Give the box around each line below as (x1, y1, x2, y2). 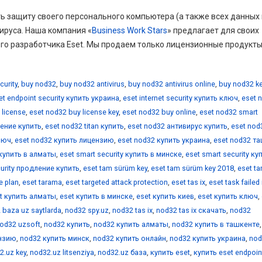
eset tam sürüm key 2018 (151, 163, 234, 173)
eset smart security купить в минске (60, 149, 182, 158)
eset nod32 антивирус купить (127, 121, 227, 130)
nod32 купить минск (20, 233, 89, 243)
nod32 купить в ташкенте (172, 219, 260, 229)
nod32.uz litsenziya (30, 247, 94, 257)
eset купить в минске (60, 191, 133, 201)
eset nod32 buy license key (29, 107, 119, 116)
